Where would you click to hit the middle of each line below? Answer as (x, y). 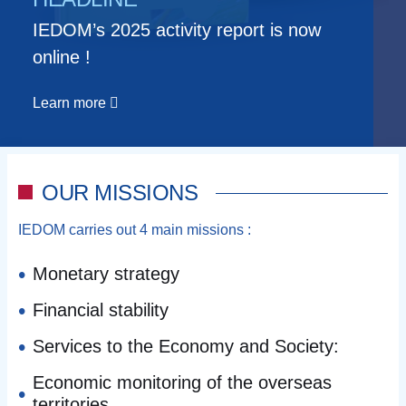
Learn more (71, 103)
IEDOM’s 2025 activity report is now (177, 30)
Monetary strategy (106, 274)
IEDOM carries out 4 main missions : (135, 230)
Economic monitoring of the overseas (182, 383)
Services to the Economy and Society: (186, 347)
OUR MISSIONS (120, 193)
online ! (62, 58)
